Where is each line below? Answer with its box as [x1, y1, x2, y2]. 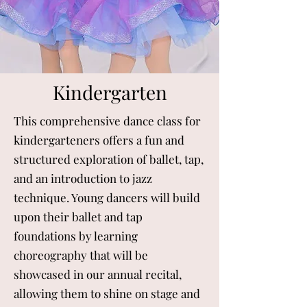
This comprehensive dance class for [14, 113, 201, 128]
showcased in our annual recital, [14, 267, 182, 282]
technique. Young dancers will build [14, 190, 200, 205]
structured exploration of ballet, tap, [14, 151, 204, 167]
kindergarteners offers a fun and [14, 132, 184, 147]
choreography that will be [14, 247, 148, 262]
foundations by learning [14, 228, 138, 243]
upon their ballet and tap [14, 209, 143, 224]
